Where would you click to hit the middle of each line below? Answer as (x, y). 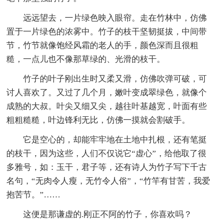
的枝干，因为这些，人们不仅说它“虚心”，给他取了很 (107, 153)
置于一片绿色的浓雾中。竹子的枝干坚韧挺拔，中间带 (107, 31)
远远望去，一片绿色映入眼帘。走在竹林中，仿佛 (115, 18)
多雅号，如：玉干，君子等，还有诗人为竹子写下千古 (107, 167)
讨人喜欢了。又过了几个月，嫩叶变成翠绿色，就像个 (107, 92)
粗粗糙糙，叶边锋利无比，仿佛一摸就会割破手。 (98, 120)
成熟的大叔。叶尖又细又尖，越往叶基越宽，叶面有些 (107, 106)
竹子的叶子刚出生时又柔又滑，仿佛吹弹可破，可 (115, 79)
